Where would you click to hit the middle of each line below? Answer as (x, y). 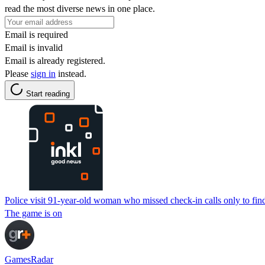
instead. (71, 73)
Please (18, 73)
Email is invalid (34, 47)
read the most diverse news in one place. (80, 8)
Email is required (36, 34)
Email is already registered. (55, 60)
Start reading (48, 93)
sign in (43, 73)
